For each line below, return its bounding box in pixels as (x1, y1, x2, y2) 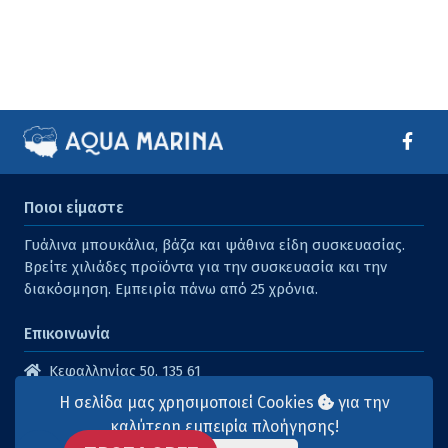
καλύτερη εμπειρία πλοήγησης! (109, 417, 339, 436)
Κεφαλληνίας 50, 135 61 (41, 362, 201, 381)
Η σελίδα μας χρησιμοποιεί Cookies (58, 393, 318, 412)
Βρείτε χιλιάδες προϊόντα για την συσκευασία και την (24, 258, 387, 277)
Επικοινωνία (24, 324, 110, 344)
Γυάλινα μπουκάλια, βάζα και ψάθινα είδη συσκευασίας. (24, 236, 405, 255)
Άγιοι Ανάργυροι (51, 384, 165, 403)
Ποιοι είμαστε (24, 198, 124, 218)
